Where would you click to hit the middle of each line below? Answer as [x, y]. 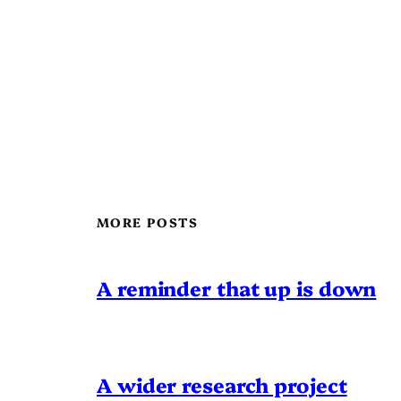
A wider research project [222, 385]
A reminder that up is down [237, 288]
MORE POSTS [147, 222]
